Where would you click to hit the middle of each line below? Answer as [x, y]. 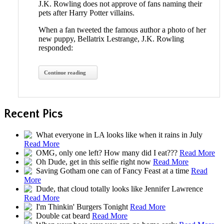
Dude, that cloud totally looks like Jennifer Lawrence [118, 189]
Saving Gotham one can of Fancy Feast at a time [112, 171]
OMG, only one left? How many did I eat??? [107, 153]
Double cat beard [63, 216]
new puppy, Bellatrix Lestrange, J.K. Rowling [111, 39]
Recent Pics [33, 114]
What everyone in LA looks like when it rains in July [118, 135]
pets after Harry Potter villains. [86, 13]
